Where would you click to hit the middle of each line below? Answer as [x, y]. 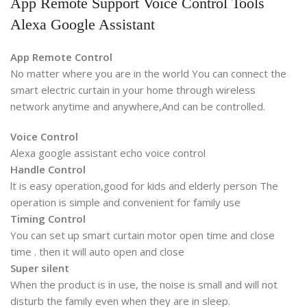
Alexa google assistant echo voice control [108, 153]
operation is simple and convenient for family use [125, 202]
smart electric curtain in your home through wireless [133, 90]
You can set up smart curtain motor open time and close [143, 235]
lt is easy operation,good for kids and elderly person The [144, 186]
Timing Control [48, 219]
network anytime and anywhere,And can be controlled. [138, 107]
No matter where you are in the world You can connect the [148, 74]
